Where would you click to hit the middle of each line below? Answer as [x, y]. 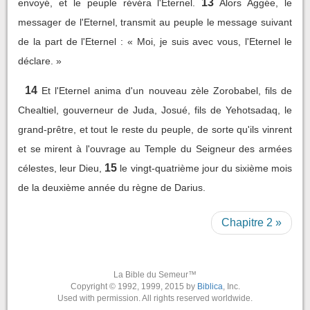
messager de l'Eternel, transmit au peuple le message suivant [155, 22]
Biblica [210, 286]
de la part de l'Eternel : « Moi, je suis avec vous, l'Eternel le [155, 42]
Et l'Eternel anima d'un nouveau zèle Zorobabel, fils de [167, 91]
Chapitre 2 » [252, 222]
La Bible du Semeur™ [155, 275]
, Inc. [231, 286]
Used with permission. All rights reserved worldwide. [155, 298]
